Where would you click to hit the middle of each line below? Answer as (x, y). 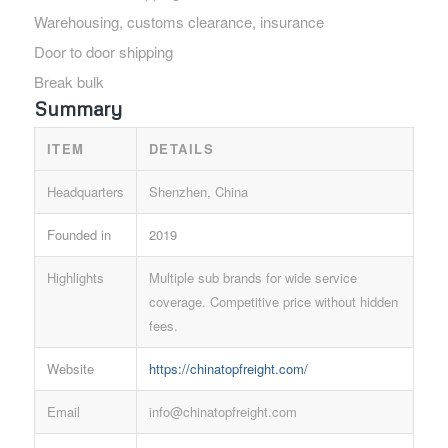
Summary (77, 107)
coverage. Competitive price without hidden (273, 301)
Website (70, 368)
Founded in (78, 234)
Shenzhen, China (198, 191)
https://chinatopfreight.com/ (228, 368)
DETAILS (181, 148)
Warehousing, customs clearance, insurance (178, 21)
